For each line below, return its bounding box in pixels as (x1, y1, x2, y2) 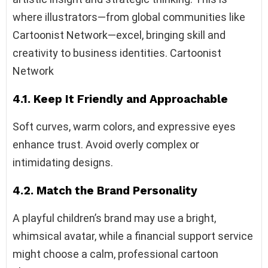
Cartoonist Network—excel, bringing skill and (13, 28, 226, 41)
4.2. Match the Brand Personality (13, 183, 197, 197)
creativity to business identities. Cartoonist (13, 46, 221, 59)
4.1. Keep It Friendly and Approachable (13, 92, 228, 106)
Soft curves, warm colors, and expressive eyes (13, 120, 236, 133)
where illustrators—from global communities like (13, 10, 245, 23)
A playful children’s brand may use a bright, (13, 211, 216, 224)
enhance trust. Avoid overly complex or (13, 138, 199, 151)
